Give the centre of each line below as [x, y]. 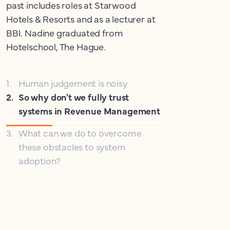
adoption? [40, 160]
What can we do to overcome [80, 133]
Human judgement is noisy [73, 83]
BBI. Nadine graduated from [65, 33]
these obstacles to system [72, 147]
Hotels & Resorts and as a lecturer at [81, 19]
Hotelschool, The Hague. [56, 46]
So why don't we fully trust [74, 97]
